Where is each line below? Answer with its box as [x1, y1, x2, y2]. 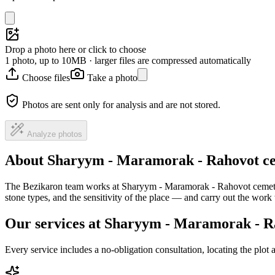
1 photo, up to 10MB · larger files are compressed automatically [5, 55, 251, 66]
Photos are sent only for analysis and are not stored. [22, 99, 220, 110]
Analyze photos [27, 129, 82, 139]
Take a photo [87, 72, 137, 83]
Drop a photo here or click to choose [5, 44, 146, 55]
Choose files [22, 72, 70, 83]
